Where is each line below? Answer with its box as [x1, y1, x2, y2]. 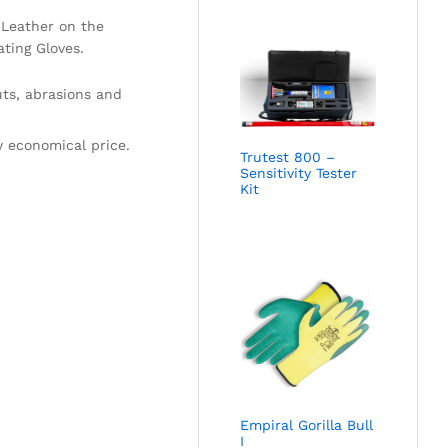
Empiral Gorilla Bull [240, 417, 374, 434]
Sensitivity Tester [240, 164, 358, 181]
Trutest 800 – [240, 148, 336, 165]
